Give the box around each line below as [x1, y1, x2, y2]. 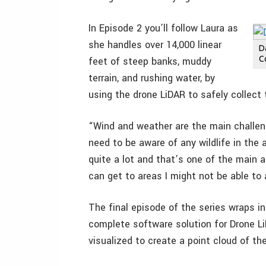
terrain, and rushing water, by [88, 71, 215, 85]
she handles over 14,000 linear [88, 38, 221, 52]
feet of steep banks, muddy [88, 55, 211, 68]
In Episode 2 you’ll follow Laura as [88, 21, 238, 35]
